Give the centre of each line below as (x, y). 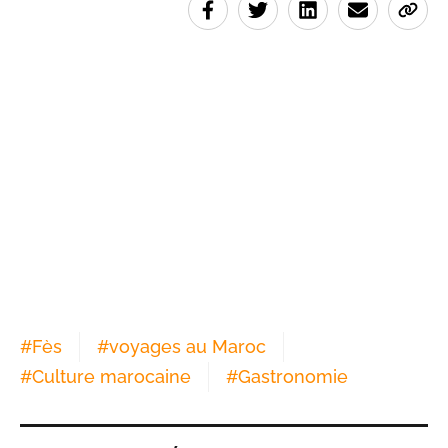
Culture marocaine (111, 377)
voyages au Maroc (187, 347)
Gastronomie (293, 377)
